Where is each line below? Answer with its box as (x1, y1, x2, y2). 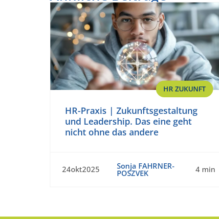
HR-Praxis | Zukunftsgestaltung (65, 104, 197, 116)
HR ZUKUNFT (163, 84, 206, 93)
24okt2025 (62, 164, 100, 175)
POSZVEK (116, 168, 149, 178)
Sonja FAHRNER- (116, 160, 175, 171)
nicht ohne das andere (65, 126, 158, 138)
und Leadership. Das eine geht (65, 115, 192, 127)
